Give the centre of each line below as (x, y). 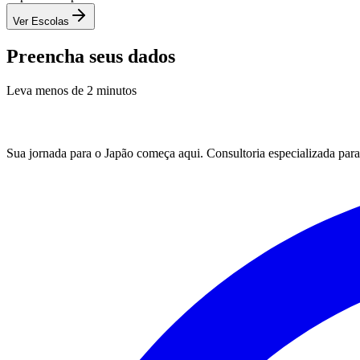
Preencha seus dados (91, 56)
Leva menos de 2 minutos (72, 90)
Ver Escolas (41, 21)
